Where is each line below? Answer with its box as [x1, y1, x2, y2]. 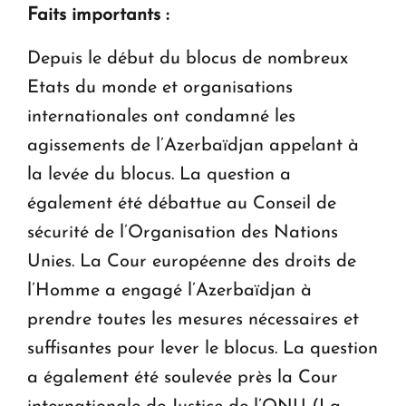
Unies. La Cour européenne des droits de [27, 252, 356, 271]
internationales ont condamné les [27, 107, 295, 126]
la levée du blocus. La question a [27, 165, 291, 184]
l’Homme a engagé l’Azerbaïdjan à [27, 281, 312, 300]
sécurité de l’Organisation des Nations [27, 223, 338, 242]
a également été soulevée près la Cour [27, 368, 338, 387]
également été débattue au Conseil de [27, 194, 336, 213]
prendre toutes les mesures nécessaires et [27, 310, 359, 329]
